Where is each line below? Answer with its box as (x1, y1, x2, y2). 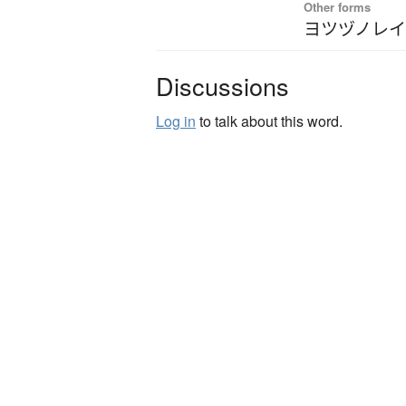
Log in (156, 111, 196, 132)
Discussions (156, 68, 289, 104)
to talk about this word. (196, 111, 343, 132)
